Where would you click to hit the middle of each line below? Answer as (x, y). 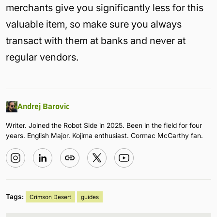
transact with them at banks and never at (96, 40)
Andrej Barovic (43, 106)
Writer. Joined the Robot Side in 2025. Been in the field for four (104, 125)
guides (90, 197)
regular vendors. (42, 57)
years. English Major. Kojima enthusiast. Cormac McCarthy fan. (104, 135)
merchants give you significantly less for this (105, 8)
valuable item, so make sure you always (94, 24)
